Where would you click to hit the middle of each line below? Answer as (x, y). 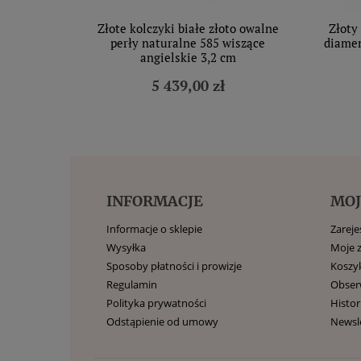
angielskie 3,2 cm (188, 57)
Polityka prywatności (156, 303)
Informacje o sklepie (154, 229)
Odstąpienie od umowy (162, 322)
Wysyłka (126, 247)
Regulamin (132, 284)
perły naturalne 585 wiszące (188, 43)
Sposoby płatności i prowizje (174, 266)
